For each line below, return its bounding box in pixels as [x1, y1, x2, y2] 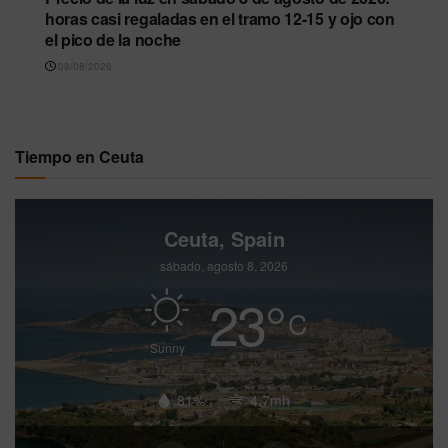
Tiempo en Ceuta [15, 144, 144, 168]
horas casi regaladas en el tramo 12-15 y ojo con [45, 6, 395, 30]
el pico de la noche [45, 27, 181, 51]
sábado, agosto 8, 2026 [160, 256, 288, 274]
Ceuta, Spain [163, 223, 285, 253]
